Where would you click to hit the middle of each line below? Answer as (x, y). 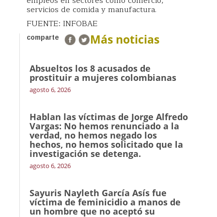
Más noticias (125, 39)
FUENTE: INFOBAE (62, 23)
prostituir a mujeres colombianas (103, 77)
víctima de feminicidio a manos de (105, 202)
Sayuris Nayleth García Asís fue (98, 193)
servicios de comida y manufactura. (92, 9)
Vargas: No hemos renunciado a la (104, 126)
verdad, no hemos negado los (93, 135)
